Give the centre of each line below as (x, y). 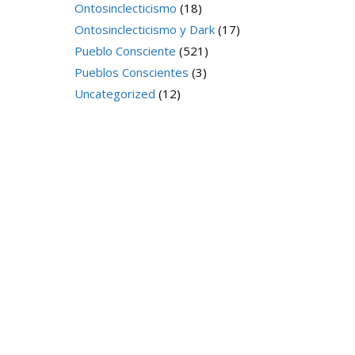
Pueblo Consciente (125, 51)
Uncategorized (115, 94)
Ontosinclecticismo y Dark (144, 29)
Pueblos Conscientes (131, 72)
